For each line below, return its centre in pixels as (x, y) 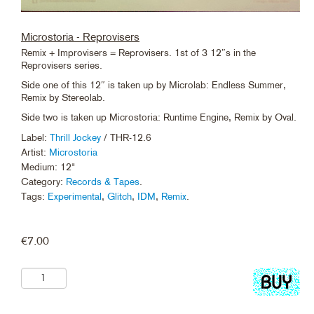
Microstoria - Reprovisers (80, 36)
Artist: (35, 152)
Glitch (120, 196)
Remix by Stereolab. (63, 97)
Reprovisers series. (62, 65)
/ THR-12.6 (126, 137)
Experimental (75, 196)
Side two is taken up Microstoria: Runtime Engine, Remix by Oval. (159, 117)
